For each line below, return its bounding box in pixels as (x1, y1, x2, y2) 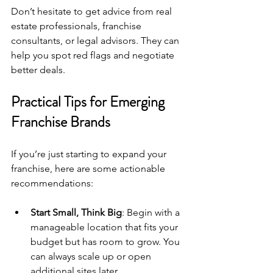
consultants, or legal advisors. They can (11, 34, 182, 46)
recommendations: (11, 177, 93, 189)
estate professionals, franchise (11, 19, 144, 32)
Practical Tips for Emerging (11, 91, 168, 112)
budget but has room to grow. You (30, 235, 182, 247)
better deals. (11, 63, 65, 76)
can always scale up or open (30, 250, 154, 262)
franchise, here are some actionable (11, 162, 168, 174)
